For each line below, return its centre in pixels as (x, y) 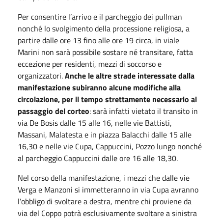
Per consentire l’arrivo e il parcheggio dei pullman (100, 16)
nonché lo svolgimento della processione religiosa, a (104, 28)
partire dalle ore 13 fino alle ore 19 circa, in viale (98, 40)
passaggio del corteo (54, 111)
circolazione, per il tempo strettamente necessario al (107, 99)
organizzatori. (41, 75)
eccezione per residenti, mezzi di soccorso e (90, 64)
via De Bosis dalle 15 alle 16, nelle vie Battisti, (95, 123)
